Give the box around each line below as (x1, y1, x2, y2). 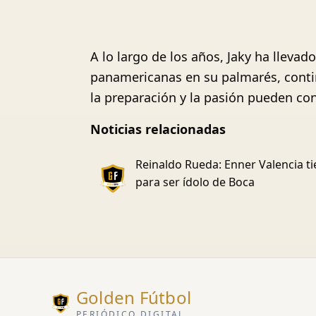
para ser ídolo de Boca (135, 174, 255, 190)
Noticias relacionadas (90, 121, 226, 138)
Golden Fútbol (76, 286, 192, 309)
